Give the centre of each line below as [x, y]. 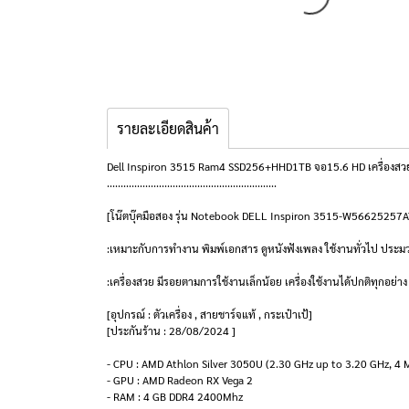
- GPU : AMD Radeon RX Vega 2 [180, 380]
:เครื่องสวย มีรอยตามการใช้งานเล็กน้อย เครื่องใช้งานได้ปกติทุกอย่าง [257, 281]
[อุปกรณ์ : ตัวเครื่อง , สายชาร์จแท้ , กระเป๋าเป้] [210, 314]
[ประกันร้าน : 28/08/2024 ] [171, 330]
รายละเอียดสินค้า [168, 128]
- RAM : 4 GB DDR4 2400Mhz [175, 396]
